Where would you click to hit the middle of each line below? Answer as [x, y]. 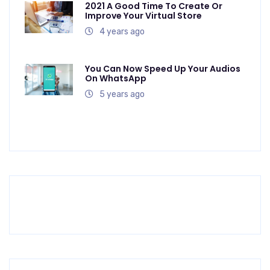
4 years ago [122, 31]
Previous [57, 207]
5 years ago [122, 94]
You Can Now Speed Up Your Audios [163, 68]
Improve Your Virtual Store [143, 15]
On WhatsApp [116, 78]
